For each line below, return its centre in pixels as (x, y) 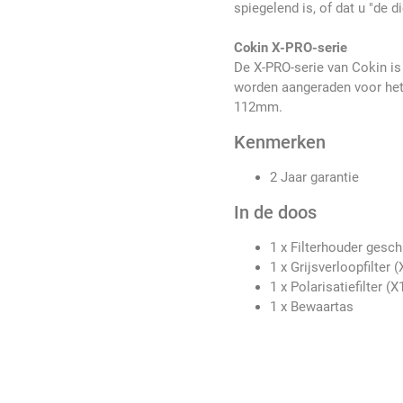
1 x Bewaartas (312, 307)
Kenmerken (280, 143)
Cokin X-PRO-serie (291, 48)
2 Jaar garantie (317, 178)
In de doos (276, 213)
